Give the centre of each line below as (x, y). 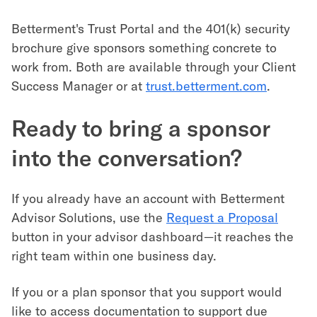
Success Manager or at (79, 86)
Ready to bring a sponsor (141, 127)
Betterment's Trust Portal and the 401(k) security (151, 28)
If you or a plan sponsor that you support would (147, 292)
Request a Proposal (222, 217)
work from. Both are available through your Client (154, 67)
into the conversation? (127, 157)
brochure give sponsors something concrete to (144, 47)
